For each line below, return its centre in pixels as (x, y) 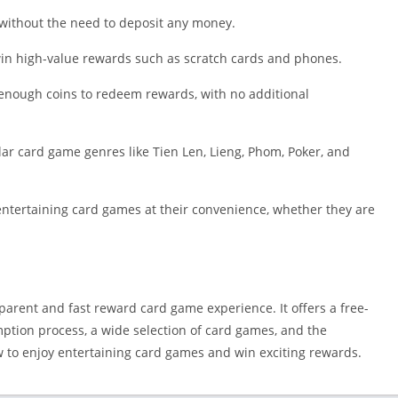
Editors (337, 183)
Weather (343, 139)
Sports (335, 59)
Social (333, 32)
